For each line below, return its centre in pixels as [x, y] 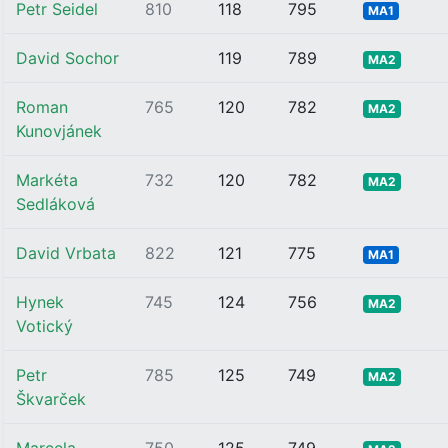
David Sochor [67, 58]
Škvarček [51, 399]
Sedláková [55, 204]
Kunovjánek [59, 131]
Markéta [47, 180]
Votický [44, 326]
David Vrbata [66, 253]
